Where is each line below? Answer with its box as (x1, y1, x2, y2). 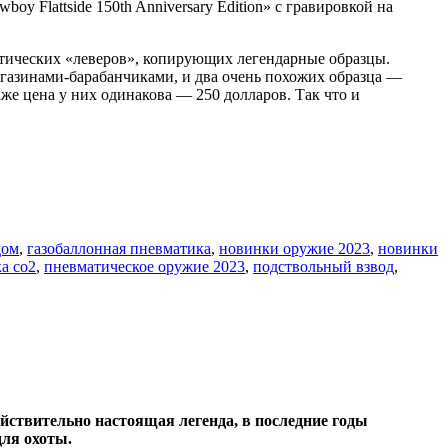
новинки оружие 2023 (219, 239, 370, 257)
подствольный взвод (253, 257, 394, 275)
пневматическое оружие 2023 (44, 257, 245, 275)
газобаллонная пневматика (27, 239, 211, 257)
